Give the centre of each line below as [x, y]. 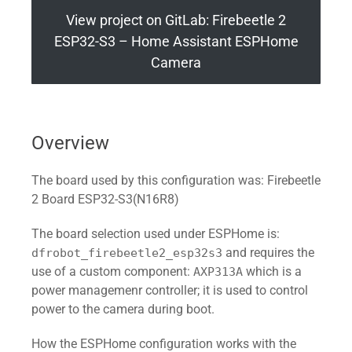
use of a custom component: [112, 271]
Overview [70, 143]
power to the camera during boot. [123, 309]
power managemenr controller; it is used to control [170, 290]
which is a [272, 271]
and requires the [268, 253]
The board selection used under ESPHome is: [156, 234]
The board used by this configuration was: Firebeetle [176, 180]
